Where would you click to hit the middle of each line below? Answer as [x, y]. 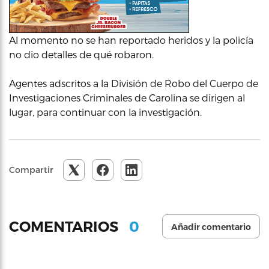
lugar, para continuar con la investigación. [105, 112]
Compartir [31, 170]
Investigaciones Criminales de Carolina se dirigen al [127, 98]
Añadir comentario [211, 227]
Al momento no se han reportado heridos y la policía [131, 40]
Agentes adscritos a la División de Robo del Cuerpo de [134, 83]
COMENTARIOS [65, 226]
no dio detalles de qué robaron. [81, 54]
